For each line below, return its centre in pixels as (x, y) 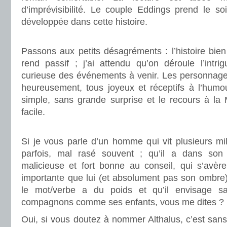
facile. (33, 112)
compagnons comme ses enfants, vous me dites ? (123, 202)
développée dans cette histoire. (84, 22)
